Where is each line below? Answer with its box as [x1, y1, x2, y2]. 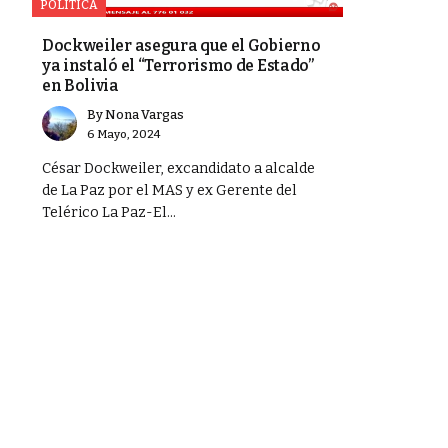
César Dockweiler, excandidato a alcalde [42, 159, 315, 177]
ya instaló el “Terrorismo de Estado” [42, 55, 314, 75]
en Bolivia [42, 75, 119, 95]
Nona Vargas [105, 106, 184, 122]
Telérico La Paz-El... [42, 203, 176, 221]
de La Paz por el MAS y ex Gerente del [42, 181, 297, 199]
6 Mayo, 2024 [87, 126, 160, 141]
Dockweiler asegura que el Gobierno [42, 35, 321, 55]
